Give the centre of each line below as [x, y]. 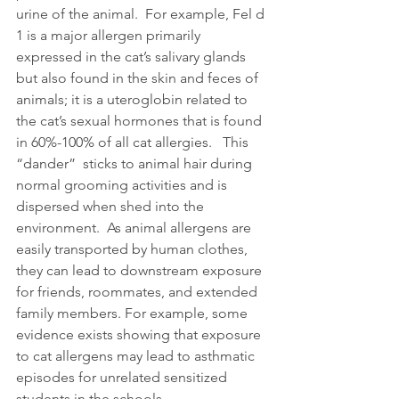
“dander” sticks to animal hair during [136, 163]
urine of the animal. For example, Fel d [142, 13]
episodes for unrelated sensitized [123, 377]
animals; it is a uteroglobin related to [134, 99]
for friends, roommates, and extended [138, 291]
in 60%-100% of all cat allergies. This [134, 142]
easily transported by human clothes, [134, 248]
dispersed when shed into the [112, 206]
